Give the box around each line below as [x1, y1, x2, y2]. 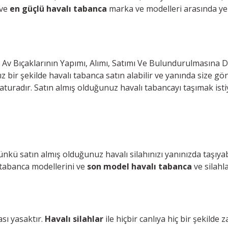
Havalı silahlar [45, 213, 103, 224]
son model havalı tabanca [87, 160, 192, 172]
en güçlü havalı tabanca [10, 3, 107, 14]
